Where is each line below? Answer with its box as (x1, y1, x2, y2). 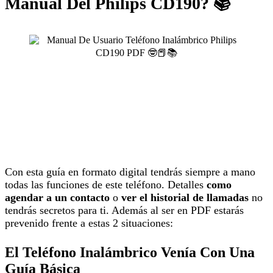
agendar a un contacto (5, 191, 110, 204)
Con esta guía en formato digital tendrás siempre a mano (5, 166, 255, 179)
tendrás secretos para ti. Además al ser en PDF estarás (5, 204, 244, 217)
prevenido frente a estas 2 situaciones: (5, 217, 173, 230)
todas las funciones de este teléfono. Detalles (5, 179, 207, 191)
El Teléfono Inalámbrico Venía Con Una (5, 244, 255, 261)
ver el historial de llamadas (121, 191, 249, 204)
